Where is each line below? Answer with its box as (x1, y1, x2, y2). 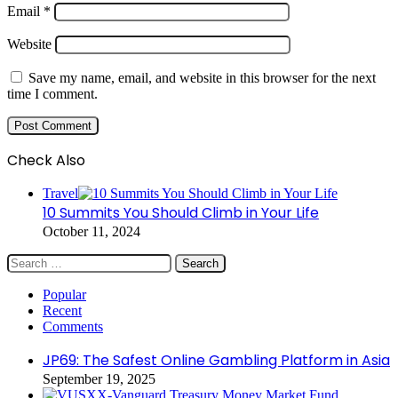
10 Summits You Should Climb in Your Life (43, 202, 319, 223)
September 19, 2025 (43, 370, 155, 386)
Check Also (7, 149, 85, 171)
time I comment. (7, 85, 98, 101)
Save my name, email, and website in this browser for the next (28, 69, 376, 85)
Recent (43, 302, 82, 318)
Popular (43, 286, 86, 302)
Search (6, 252, 44, 268)
